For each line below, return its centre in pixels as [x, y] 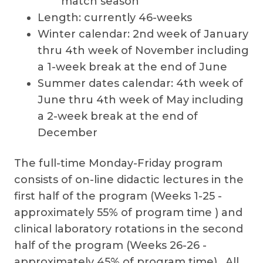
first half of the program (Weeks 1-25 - [118, 196]
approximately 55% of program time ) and [128, 213]
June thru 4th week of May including [141, 100]
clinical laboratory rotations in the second [129, 229]
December [68, 133]
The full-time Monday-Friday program [118, 163]
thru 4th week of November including [143, 50]
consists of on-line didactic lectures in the [129, 180]
